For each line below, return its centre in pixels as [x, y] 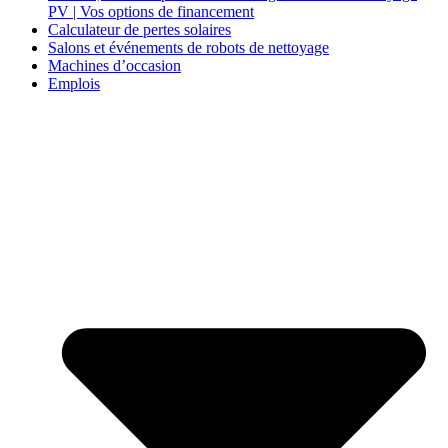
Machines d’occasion [114, 66]
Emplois [74, 84]
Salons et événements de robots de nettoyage [188, 48]
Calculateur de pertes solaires [139, 30]
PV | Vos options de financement [151, 12]
